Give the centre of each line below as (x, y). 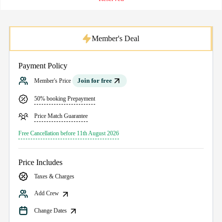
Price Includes (40, 163)
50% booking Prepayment (65, 99)
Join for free (95, 81)
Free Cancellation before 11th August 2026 (69, 134)
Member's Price (53, 81)
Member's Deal (115, 39)
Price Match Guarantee (61, 116)
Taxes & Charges (54, 177)
